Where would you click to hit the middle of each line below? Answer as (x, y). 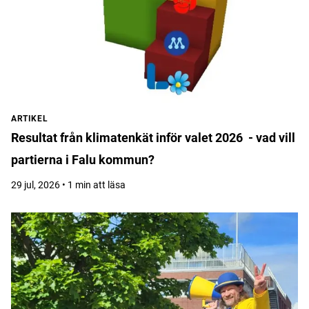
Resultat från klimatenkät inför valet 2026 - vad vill (153, 138)
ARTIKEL (30, 119)
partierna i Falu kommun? (83, 160)
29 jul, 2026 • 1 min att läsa (68, 185)
